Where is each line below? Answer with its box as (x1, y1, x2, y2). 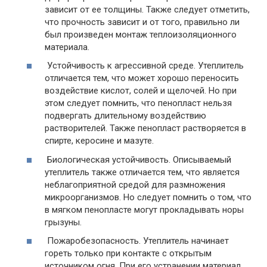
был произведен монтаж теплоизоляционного (45, 29, 237, 40)
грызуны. (45, 216, 82, 228)
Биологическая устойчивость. (47, 154, 170, 165)
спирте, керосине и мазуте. (45, 135, 154, 147)
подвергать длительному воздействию (45, 110, 206, 122)
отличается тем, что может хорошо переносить (45, 73, 239, 84)
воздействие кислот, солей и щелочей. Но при (45, 85, 237, 97)
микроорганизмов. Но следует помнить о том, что (45, 191, 252, 203)
